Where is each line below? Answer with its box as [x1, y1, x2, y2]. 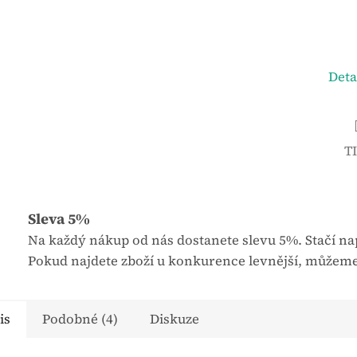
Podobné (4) [42, 310, 118, 329]
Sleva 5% [28, 209, 90, 229]
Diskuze [150, 310, 199, 329]
